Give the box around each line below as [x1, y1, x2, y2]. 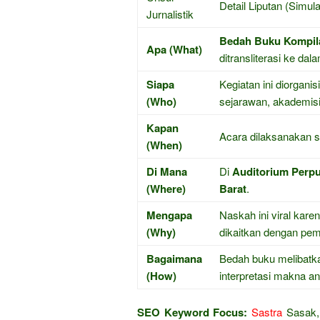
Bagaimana [146, 251, 202, 266]
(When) [146, 137, 182, 153]
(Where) [146, 181, 186, 196]
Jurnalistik [146, 6, 194, 21]
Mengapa [146, 207, 192, 223]
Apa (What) [146, 41, 202, 57]
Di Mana [146, 164, 187, 179]
